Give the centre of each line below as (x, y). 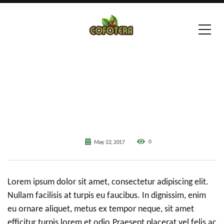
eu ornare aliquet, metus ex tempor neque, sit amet (101, 209)
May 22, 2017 (109, 142)
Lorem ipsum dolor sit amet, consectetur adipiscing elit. (108, 182)
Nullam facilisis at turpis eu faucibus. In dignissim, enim (107, 196)
